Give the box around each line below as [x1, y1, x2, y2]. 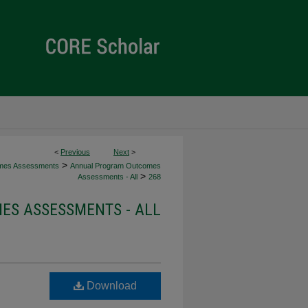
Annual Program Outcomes [70, 162, 161, 170]
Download [84, 280, 137, 291]
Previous [60, 148, 90, 156]
